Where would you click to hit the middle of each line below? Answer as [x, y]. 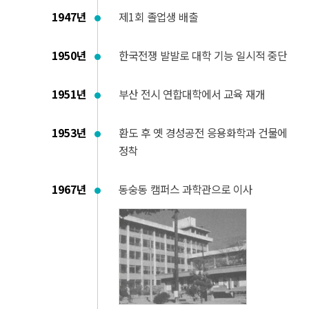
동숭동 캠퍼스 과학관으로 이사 [186, 189]
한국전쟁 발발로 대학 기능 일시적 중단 [203, 56]
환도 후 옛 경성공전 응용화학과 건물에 [203, 133]
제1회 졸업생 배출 [158, 17]
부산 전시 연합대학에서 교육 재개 [192, 94]
